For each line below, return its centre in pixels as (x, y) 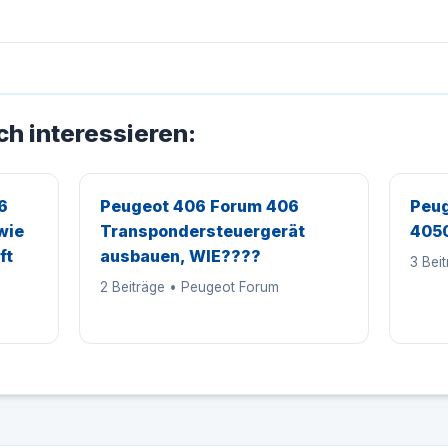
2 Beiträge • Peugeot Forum (190, 287)
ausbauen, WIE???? (181, 256)
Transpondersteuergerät (203, 231)
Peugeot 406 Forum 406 (200, 206)
